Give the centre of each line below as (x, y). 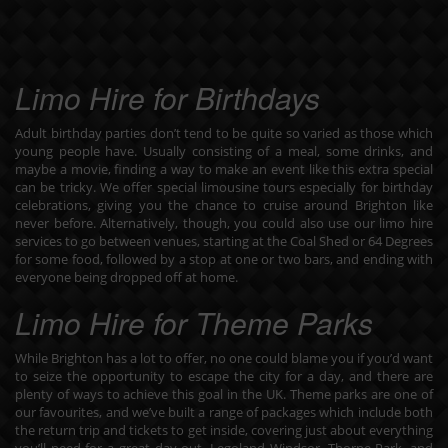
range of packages (262, 412)
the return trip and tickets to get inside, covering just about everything (224, 430)
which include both (375, 412)
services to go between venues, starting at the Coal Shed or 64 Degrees (224, 241)
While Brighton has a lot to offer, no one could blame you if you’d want (224, 358)
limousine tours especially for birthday (314, 187)
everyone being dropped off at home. (126, 277)
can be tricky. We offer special (106, 187)
